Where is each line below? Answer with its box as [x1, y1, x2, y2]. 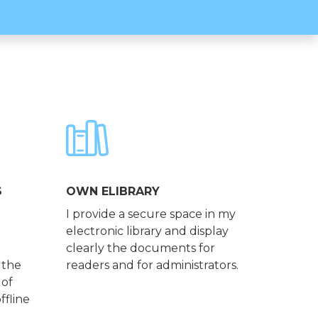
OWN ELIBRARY [66, 185, 160, 199]
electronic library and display [66, 224, 229, 238]
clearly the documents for [66, 241, 216, 256]
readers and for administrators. [66, 258, 239, 273]
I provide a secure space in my [66, 207, 236, 221]
